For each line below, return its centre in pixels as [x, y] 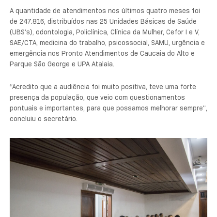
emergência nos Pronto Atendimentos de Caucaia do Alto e [102, 54]
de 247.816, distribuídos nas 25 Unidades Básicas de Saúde [103, 22]
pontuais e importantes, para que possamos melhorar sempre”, [108, 108]
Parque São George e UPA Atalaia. [62, 64]
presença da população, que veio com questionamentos [97, 97]
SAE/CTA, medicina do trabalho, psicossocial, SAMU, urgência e [107, 43]
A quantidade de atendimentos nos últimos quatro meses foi [105, 11]
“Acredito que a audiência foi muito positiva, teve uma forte [103, 86]
